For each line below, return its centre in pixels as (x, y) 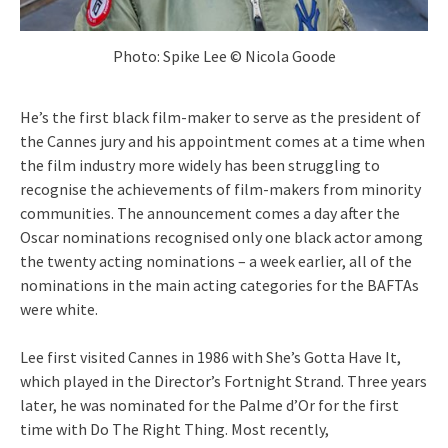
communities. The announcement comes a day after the (210, 212)
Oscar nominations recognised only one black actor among (221, 236)
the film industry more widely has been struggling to (200, 164)
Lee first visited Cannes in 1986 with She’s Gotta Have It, (210, 356)
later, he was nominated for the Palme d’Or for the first (209, 404)
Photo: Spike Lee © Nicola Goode (224, 55)
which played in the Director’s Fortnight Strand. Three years (223, 380)
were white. (59, 308)
